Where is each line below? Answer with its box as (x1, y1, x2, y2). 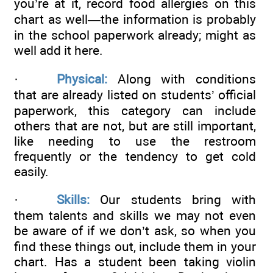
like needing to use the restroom (14, 133, 256, 149)
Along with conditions (107, 71, 256, 87)
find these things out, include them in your (14, 239, 256, 254)
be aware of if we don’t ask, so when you (14, 223, 256, 238)
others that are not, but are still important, (14, 118, 256, 133)
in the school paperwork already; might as (14, 27, 256, 43)
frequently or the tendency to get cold (14, 148, 256, 164)
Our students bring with (100, 192, 256, 207)
